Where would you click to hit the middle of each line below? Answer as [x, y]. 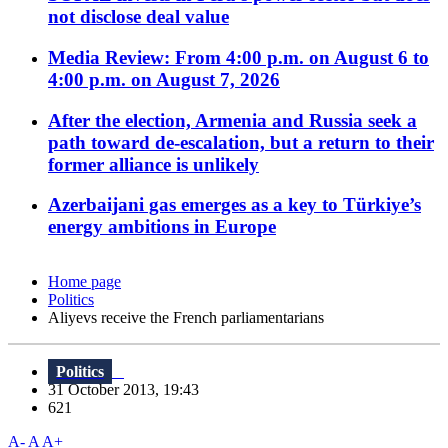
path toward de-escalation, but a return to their [241, 142]
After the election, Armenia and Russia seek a [232, 120]
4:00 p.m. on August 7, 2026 [164, 79]
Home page [84, 282]
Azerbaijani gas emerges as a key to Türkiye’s [234, 205]
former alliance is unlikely [153, 164]
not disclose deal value [138, 17]
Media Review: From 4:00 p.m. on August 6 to [238, 57]
